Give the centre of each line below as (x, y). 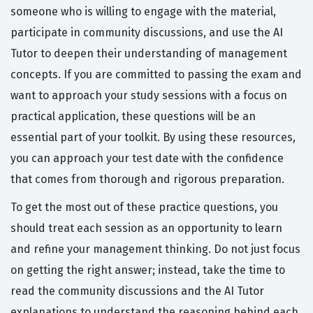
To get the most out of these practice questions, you (144, 208)
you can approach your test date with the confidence (147, 159)
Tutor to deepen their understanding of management (149, 54)
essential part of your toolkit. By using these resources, (153, 138)
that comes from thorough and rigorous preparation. (147, 180)
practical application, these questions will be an (133, 117)
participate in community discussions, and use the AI (147, 33)
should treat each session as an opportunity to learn (146, 228)
